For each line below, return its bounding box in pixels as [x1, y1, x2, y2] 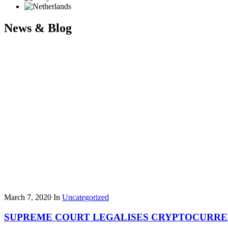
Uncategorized [62, 192, 109, 202]
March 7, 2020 [4, 192, 51, 202]
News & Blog [4, 21, 72, 35]
